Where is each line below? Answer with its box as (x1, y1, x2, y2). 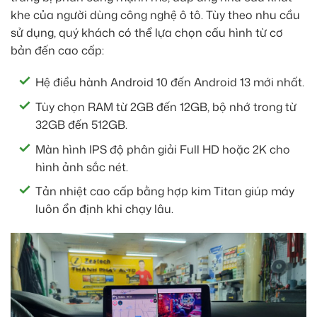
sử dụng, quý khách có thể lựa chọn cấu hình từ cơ (11, 24, 283, 40)
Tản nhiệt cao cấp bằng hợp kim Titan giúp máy (35, 183, 294, 200)
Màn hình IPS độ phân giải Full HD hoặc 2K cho (35, 141, 290, 157)
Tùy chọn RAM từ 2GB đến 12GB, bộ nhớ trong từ (35, 98, 296, 115)
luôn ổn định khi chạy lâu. (35, 201, 173, 217)
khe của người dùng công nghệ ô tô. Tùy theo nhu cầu (11, 6, 300, 23)
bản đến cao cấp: (11, 42, 104, 58)
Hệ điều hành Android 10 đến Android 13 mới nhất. (35, 74, 304, 91)
